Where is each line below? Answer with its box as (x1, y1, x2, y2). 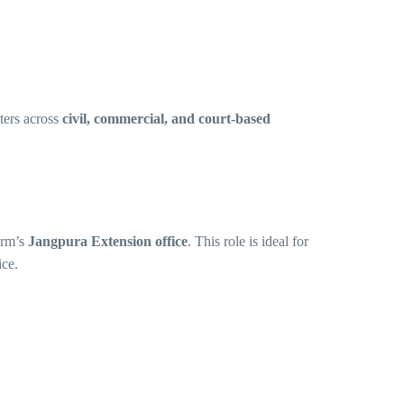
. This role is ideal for (188, 234, 308, 250)
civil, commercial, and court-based (62, 111, 271, 127)
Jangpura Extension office (28, 234, 188, 250)
